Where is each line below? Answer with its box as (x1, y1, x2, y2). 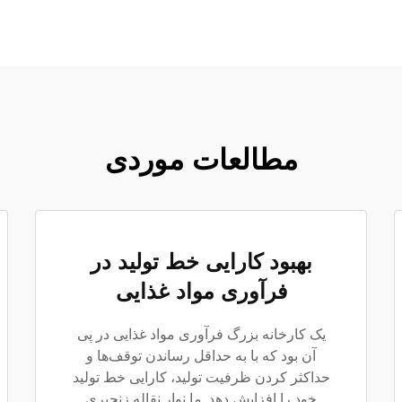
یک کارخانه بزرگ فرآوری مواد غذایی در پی (76, 326, 326, 343)
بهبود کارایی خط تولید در (90, 249, 312, 275)
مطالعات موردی (104, 142, 298, 177)
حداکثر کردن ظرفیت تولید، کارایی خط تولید (72, 369, 330, 386)
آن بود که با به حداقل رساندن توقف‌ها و (86, 347, 316, 364)
